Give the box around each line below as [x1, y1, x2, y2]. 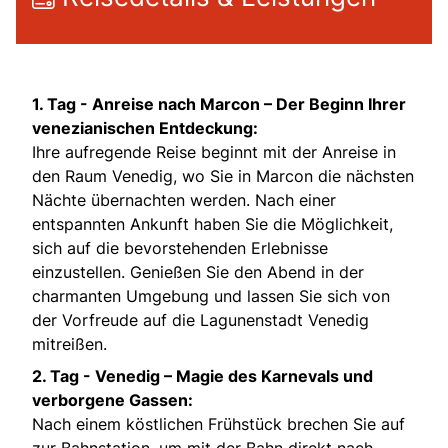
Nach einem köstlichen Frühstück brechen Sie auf [32, 413, 405, 434]
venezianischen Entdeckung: [32, 117, 258, 138]
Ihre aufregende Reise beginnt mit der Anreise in [32, 141, 396, 162]
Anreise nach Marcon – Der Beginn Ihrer [92, 93, 406, 114]
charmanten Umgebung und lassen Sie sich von [32, 285, 390, 306]
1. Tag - [32, 93, 92, 114]
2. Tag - [32, 365, 95, 386]
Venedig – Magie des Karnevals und [95, 365, 373, 386]
